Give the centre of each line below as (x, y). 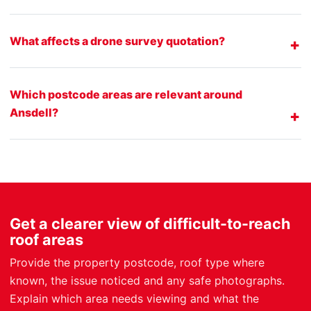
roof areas (47, 239)
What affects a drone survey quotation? (117, 41)
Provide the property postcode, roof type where (137, 262)
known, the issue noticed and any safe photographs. (147, 280)
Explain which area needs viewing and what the (134, 298)
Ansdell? (34, 112)
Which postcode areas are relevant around (126, 94)
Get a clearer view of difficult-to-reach (150, 223)
